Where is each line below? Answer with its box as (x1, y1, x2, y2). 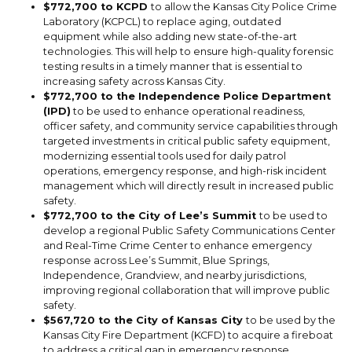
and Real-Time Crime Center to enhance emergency (43, 240, 312, 252)
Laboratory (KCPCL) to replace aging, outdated (43, 16, 281, 28)
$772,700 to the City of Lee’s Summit (43, 210, 259, 222)
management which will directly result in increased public (43, 180, 334, 192)
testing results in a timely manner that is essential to (43, 60, 302, 73)
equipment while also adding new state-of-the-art (43, 31, 297, 43)
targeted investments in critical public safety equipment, (43, 135, 330, 148)
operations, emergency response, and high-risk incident (43, 165, 327, 178)
